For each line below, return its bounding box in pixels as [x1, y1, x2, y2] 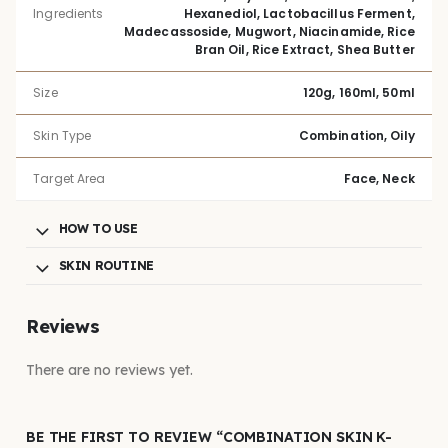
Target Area [33, 169, 106, 187]
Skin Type [33, 126, 92, 144]
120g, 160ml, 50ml [302, 83, 415, 101]
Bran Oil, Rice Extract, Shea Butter [194, 40, 415, 58]
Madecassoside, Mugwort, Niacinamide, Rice [123, 22, 415, 40]
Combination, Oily [298, 126, 415, 144]
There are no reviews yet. [26, 360, 193, 379]
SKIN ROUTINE [58, 257, 154, 273]
